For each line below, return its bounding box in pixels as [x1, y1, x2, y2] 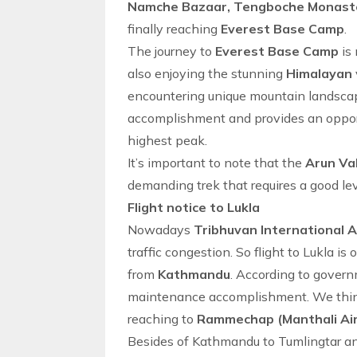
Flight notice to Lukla [127, 199, 260, 215]
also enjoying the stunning [127, 65, 286, 81]
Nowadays [127, 222, 194, 237]
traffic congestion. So [127, 244, 254, 260]
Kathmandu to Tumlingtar [192, 333, 341, 349]
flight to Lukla [254, 244, 334, 260]
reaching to [127, 311, 197, 327]
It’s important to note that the [127, 155, 302, 171]
